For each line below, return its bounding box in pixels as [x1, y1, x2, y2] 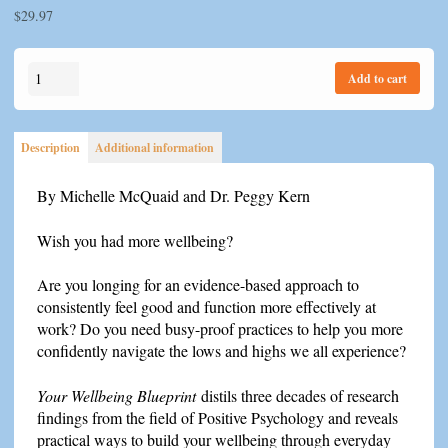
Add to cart [347, 69, 407, 87]
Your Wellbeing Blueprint [36, 385, 201, 407]
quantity [27, 125, 73, 145]
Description [21, 138, 81, 156]
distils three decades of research [200, 385, 399, 407]
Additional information [95, 138, 215, 156]
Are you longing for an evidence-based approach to [36, 274, 359, 296]
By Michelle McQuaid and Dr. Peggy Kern [36, 185, 310, 207]
